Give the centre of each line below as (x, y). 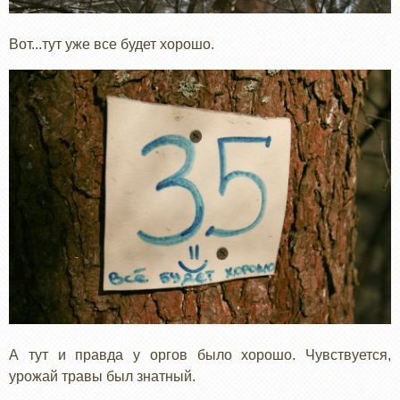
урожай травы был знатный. (102, 377)
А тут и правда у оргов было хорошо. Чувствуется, (200, 355)
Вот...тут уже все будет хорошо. (112, 45)
